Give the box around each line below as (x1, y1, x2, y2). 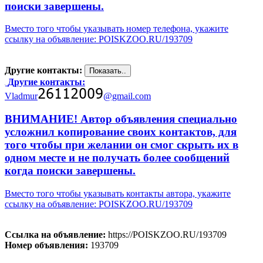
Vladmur (5, 91, 38, 102)
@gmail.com (103, 91, 151, 102)
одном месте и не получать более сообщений (5, 151, 230, 164)
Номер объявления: (5, 240, 88, 250)
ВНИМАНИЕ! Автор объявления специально (5, 113, 237, 126)
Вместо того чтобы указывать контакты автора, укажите (5, 188, 231, 198)
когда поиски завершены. (5, 164, 136, 177)
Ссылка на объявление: (5, 229, 106, 240)
